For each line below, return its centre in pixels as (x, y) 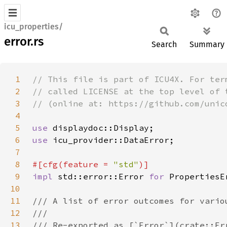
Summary (207, 44)
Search (164, 44)
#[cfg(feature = (73, 164)
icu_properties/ (33, 27)
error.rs (24, 42)
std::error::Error (103, 176)
